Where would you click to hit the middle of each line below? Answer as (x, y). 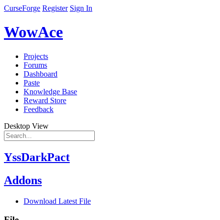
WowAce (33, 32)
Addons (23, 180)
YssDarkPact (37, 157)
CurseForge (22, 8)
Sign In (81, 8)
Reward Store (45, 100)
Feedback (39, 109)
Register (55, 8)
